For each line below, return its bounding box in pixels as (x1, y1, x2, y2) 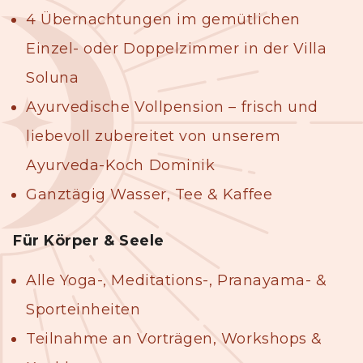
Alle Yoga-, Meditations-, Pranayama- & (26, 271, 327, 290)
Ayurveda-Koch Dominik (26, 156, 216, 175)
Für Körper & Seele (13, 232, 164, 250)
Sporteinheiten (26, 301, 141, 319)
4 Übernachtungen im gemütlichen (26, 11, 301, 29)
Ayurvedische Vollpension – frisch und (26, 98, 318, 117)
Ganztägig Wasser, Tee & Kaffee (26, 186, 273, 204)
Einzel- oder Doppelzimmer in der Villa (26, 40, 327, 58)
